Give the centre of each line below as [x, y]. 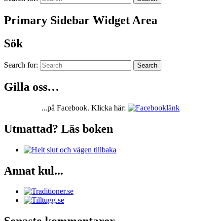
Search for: [21, 65]
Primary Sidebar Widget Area [81, 20]
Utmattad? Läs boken [58, 129]
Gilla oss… [32, 87]
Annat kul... [34, 170]
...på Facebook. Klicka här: [85, 108]
